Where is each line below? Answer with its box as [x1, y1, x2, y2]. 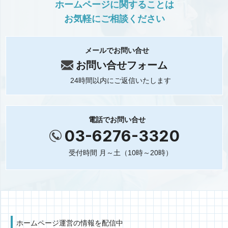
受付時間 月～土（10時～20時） [69, 149, 173, 157]
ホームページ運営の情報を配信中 [16, 219, 123, 227]
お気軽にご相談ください [64, 14, 165, 24]
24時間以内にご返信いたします [70, 76, 171, 84]
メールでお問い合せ [84, 46, 149, 54]
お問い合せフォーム [76, 60, 167, 71]
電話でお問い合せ [88, 116, 146, 124]
